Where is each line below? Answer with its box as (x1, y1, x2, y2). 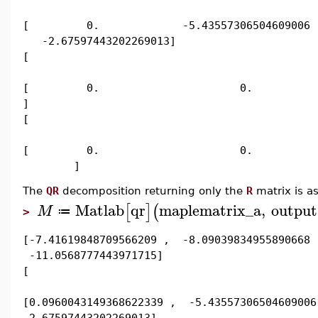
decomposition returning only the (59, 185, 246, 197)
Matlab (75, 197, 125, 223)
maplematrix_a (159, 197, 262, 223)
